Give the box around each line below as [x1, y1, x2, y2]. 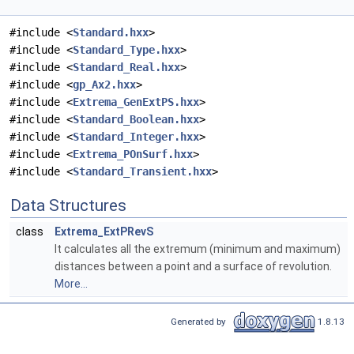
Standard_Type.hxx [73, 43, 180, 57]
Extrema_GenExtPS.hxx [73, 96, 199, 109]
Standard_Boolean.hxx [73, 113, 199, 126]
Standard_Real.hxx [73, 61, 180, 74]
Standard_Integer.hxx [73, 130, 199, 144]
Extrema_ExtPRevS [55, 225, 153, 239]
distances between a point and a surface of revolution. [55, 260, 332, 273]
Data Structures [10, 196, 126, 216]
